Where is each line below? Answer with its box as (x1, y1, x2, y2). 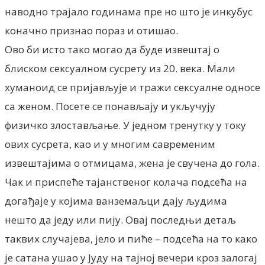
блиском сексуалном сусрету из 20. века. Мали (5, 61, 235, 75)
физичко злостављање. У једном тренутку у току (5, 118, 246, 132)
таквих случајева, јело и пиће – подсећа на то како (5, 231, 257, 245)
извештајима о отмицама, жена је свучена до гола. (5, 156, 260, 170)
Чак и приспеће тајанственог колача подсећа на (5, 174, 247, 189)
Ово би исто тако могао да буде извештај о (5, 42, 219, 56)
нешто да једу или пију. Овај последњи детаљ (5, 212, 236, 227)
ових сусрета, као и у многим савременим (5, 137, 215, 151)
